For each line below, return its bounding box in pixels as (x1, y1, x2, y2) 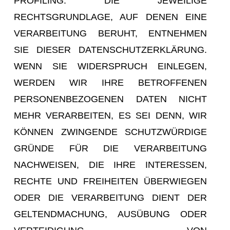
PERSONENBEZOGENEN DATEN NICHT (14, 93, 207, 104)
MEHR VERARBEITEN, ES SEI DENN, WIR (14, 110, 207, 121)
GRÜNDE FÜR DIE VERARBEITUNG (14, 143, 207, 154)
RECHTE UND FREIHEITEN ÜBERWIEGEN (14, 176, 207, 186)
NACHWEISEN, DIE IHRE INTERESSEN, (14, 159, 207, 170)
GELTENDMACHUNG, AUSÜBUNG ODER (14, 208, 207, 219)
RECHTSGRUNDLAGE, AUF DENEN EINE (14, 11, 207, 22)
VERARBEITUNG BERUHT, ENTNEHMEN (14, 28, 207, 39)
